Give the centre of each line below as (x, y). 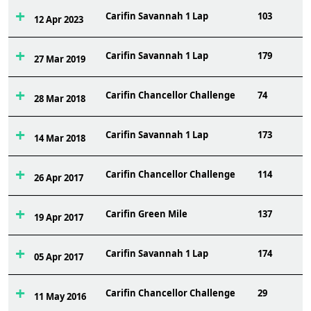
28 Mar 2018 (59, 99)
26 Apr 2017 (58, 178)
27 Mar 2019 (59, 59)
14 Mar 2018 (59, 138)
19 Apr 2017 (58, 217)
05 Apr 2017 (58, 257)
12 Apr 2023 (58, 19)
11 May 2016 (60, 296)
